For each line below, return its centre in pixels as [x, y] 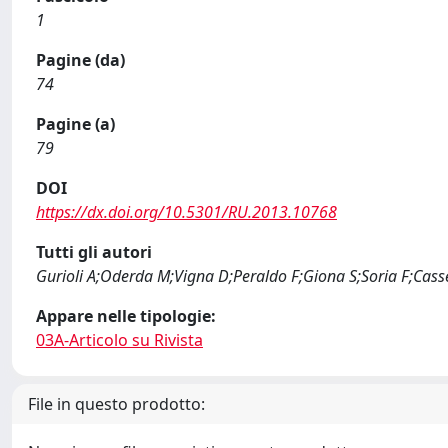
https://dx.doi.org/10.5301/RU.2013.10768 [186, 212]
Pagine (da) [80, 60]
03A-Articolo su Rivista [119, 340]
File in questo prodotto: [116, 404]
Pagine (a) [75, 124]
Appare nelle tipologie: [126, 316]
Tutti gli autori [94, 252]
